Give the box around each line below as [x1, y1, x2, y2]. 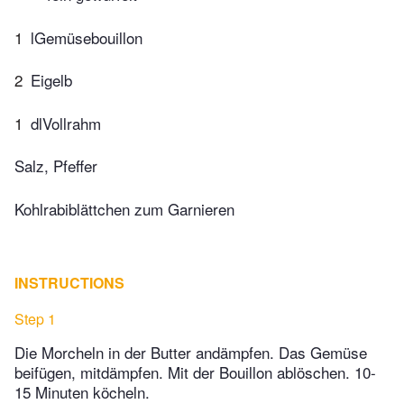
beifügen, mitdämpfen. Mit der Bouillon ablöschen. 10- [14, 360, 376, 383]
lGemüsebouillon [31, 25, 142, 49]
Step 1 [14, 308, 56, 329]
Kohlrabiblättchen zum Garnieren [14, 197, 234, 220]
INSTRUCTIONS [14, 271, 124, 293]
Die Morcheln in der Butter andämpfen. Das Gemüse [14, 340, 367, 363]
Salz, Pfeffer [14, 154, 97, 178]
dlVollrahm [31, 111, 101, 134]
